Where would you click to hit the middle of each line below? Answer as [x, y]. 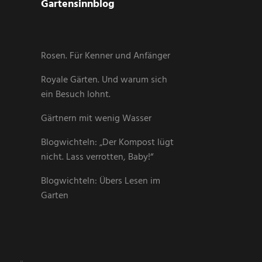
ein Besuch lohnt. [75, 95]
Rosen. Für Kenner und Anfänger [105, 56]
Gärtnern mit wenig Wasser [96, 119]
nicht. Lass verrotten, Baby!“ [97, 158]
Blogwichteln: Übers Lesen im [100, 182]
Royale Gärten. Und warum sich [104, 80]
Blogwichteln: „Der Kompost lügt [107, 143]
